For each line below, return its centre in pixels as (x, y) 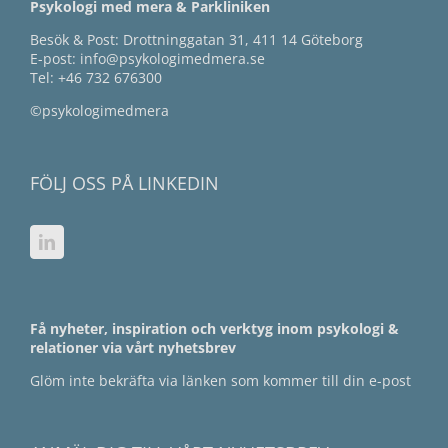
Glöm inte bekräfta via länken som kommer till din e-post (220, 381)
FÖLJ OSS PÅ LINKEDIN (124, 183)
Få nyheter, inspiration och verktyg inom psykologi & (214, 329)
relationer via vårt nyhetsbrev (133, 348)
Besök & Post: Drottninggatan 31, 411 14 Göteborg (196, 40)
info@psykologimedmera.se (172, 59)
